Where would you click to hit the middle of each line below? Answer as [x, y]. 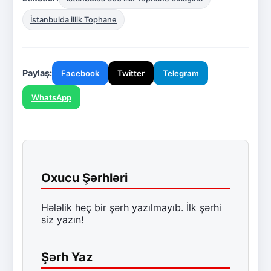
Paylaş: [37, 73]
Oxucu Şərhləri [84, 178]
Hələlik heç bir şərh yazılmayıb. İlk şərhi [131, 207]
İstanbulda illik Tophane [73, 19]
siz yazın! [62, 219]
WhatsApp [51, 97]
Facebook [80, 73]
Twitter [131, 73]
